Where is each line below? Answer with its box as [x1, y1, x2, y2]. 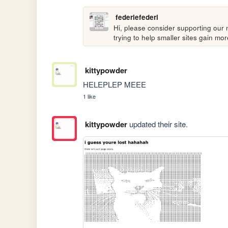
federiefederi [115, 12, 158, 22]
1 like [83, 92, 96, 101]
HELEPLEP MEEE [83, 79, 147, 90]
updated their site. [127, 119, 188, 130]
